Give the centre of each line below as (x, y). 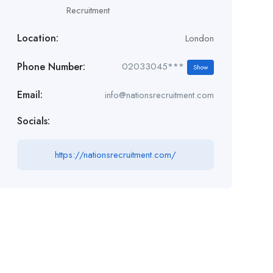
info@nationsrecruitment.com (159, 95)
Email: (30, 95)
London (199, 38)
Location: (37, 38)
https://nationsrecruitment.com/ (115, 155)
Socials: (33, 121)
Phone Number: (51, 66)
